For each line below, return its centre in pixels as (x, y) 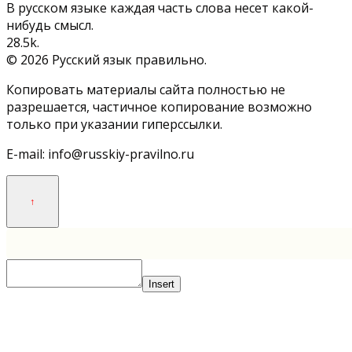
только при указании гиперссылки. (114, 125)
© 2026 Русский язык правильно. (106, 60)
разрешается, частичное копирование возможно (159, 107)
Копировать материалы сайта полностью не (146, 90)
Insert (161, 284)
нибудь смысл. (50, 26)
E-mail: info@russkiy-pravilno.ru (100, 154)
